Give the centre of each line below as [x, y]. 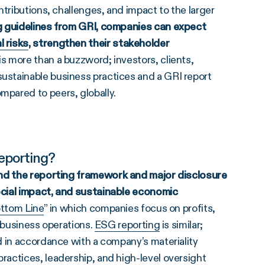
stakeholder [141, 43]
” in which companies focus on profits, [129, 208]
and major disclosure [177, 175]
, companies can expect [151, 27]
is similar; [181, 225]
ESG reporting [127, 225]
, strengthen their [71, 43]
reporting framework [78, 175]
